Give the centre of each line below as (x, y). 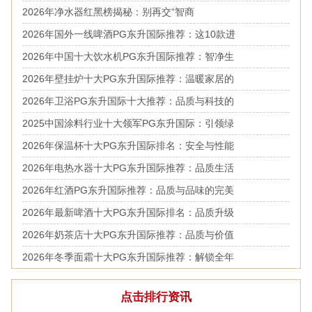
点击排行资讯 (156, 297)
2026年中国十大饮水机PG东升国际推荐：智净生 (128, 56)
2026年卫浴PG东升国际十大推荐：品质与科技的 (128, 101)
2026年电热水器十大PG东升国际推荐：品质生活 (128, 167)
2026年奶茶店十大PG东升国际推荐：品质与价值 (128, 234)
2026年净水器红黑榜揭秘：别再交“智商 (108, 11)
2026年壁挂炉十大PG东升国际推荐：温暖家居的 (128, 78)
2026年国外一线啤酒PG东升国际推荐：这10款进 (128, 34)
